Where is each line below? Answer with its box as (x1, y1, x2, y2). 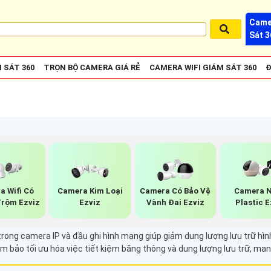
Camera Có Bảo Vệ (140, 186, 211, 195)
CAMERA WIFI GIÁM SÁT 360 (149, 63, 256, 72)
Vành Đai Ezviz (146, 197, 204, 207)
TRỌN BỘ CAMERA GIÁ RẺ (44, 63, 140, 72)
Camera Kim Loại (57, 186, 123, 195)
